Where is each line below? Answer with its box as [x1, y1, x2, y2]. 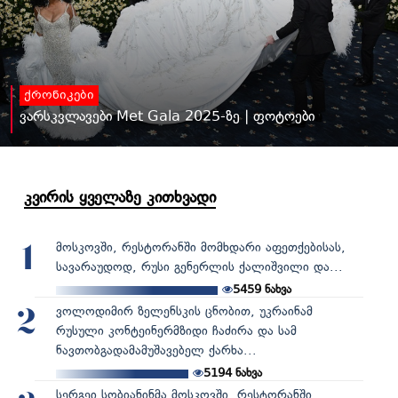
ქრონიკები [24, 87, 94, 104]
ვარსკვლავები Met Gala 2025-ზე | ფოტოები [20, 107, 314, 124]
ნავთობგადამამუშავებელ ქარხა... [55, 342, 257, 358]
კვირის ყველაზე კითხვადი [24, 187, 216, 207]
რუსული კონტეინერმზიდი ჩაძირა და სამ [55, 322, 297, 338]
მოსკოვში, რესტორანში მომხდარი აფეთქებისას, [55, 239, 346, 255]
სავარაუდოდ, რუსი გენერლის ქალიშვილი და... [55, 259, 343, 275]
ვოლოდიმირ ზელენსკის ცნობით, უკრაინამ [55, 303, 313, 319]
